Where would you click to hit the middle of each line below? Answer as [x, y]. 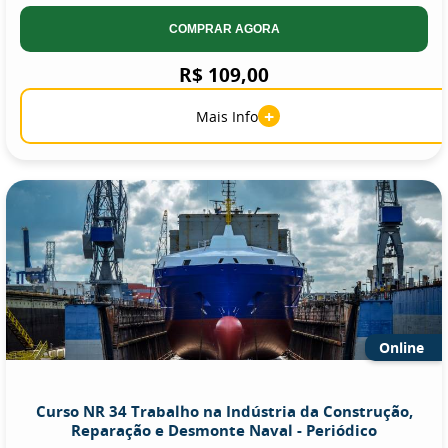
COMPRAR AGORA [224, 29]
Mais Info [227, 116]
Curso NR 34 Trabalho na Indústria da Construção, [224, 411]
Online [401, 347]
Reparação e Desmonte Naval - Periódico [224, 430]
